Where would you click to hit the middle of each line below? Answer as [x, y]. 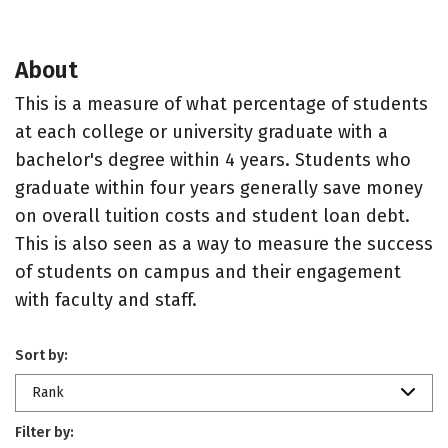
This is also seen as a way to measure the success [224, 244]
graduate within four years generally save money [219, 188]
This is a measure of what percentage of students [221, 104]
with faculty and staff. [106, 300]
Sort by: [41, 355]
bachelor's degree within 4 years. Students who [213, 160]
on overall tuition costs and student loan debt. [212, 216]
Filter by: [44, 432]
